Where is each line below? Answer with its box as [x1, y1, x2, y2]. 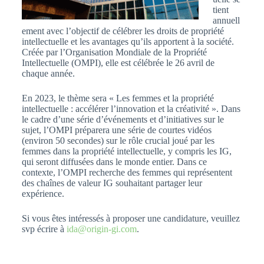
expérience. [21, 188, 64, 199]
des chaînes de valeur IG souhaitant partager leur [21, 177, 202, 188]
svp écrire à [21, 223, 67, 234]
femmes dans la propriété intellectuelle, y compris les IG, [21, 146, 232, 156]
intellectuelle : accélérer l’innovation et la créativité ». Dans [21, 103, 240, 114]
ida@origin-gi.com [66, 223, 137, 234]
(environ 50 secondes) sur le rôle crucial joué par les [21, 135, 214, 146]
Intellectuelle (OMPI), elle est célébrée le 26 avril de [21, 57, 214, 68]
